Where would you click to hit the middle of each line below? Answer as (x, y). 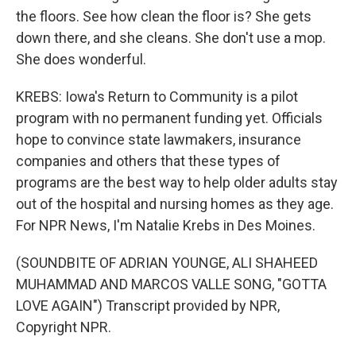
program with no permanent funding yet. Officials (169, 118)
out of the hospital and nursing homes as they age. (175, 204)
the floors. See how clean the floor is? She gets (164, 16)
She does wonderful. (81, 59)
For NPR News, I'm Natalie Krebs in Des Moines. (166, 225)
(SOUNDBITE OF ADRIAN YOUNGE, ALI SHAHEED (167, 263)
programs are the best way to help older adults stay (177, 182)
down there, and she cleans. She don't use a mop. (171, 38)
